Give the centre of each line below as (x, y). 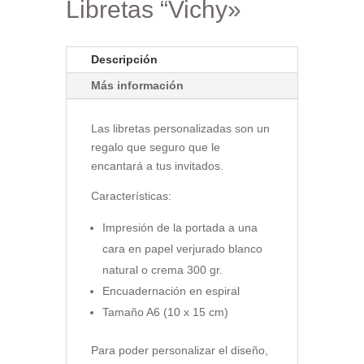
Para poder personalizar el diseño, (179, 350)
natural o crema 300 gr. (162, 269)
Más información (137, 85)
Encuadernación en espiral (171, 290)
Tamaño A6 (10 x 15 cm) (165, 312)
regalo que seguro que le (155, 147)
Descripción (124, 59)
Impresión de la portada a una (180, 227)
